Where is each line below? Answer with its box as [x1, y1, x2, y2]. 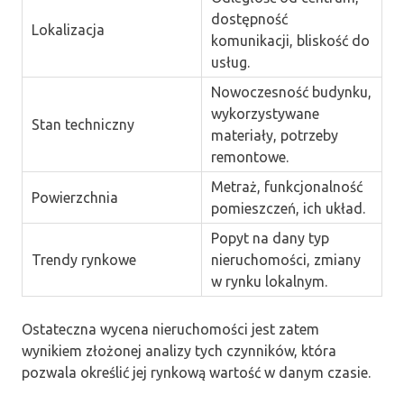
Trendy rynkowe [31, 251, 136, 268]
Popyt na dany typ [210, 229, 329, 246]
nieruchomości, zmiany [210, 251, 361, 268]
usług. [210, 53, 250, 70]
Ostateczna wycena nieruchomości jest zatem [22, 320, 319, 337]
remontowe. [210, 148, 289, 165]
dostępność [210, 10, 288, 27]
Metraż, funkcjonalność [210, 178, 363, 195]
